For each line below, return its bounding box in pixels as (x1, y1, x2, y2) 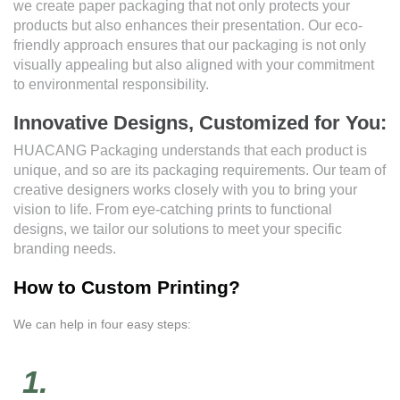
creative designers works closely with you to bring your (13, 181, 357, 197)
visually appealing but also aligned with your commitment (13, 56, 374, 72)
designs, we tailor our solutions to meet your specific (13, 221, 342, 237)
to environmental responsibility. (13, 76, 209, 92)
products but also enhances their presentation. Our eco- (13, 17, 362, 33)
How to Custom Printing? (13, 276, 240, 297)
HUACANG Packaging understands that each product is (13, 142, 367, 158)
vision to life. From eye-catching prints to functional (13, 201, 332, 217)
